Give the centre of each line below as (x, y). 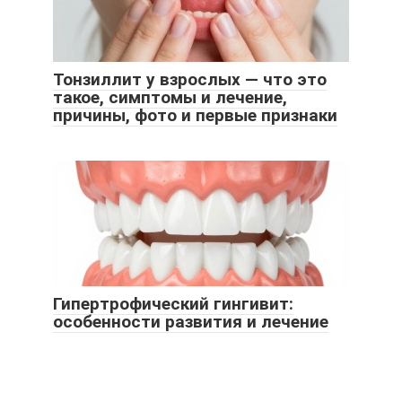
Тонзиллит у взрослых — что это (190, 80)
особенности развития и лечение (191, 322)
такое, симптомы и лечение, (170, 98)
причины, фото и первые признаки (195, 116)
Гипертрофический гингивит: (173, 304)
